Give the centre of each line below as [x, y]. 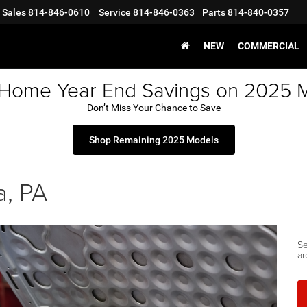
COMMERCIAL [269, 46]
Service [115, 13]
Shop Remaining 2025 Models [153, 140]
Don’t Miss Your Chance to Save [153, 108]
